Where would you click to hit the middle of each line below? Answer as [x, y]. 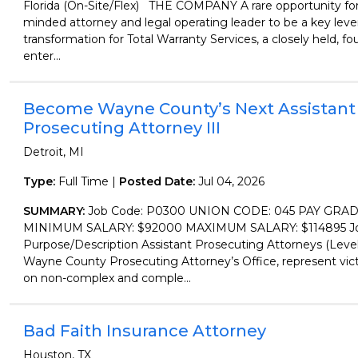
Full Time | [87, 181]
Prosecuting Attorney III [121, 128]
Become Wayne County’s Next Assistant [189, 109]
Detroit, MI [53, 152]
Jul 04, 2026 [231, 181]
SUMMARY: [55, 211]
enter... [42, 56]
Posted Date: [158, 181]
